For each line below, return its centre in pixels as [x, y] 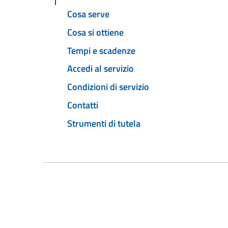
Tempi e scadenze [101, 50]
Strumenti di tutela [104, 123]
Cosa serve [88, 14]
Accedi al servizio [101, 69]
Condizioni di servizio [108, 87]
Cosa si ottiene [95, 32]
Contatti [83, 105]
